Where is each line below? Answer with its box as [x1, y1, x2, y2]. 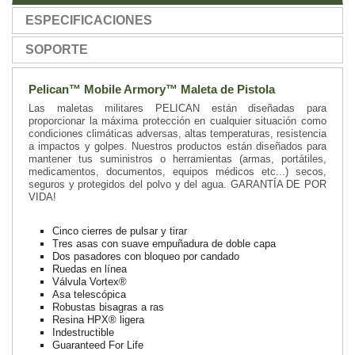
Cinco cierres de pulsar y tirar [52, 224, 188, 237]
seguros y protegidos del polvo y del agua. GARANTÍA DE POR [29, 177, 326, 190]
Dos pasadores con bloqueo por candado [52, 250, 240, 262]
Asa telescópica [52, 288, 127, 300]
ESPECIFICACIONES [25, 13, 152, 27]
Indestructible [52, 326, 115, 338]
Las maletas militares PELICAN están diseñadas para [29, 101, 326, 114]
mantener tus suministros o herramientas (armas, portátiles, [29, 152, 326, 165]
